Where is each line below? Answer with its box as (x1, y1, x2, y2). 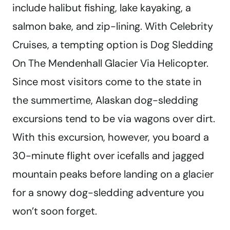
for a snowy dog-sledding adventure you (12, 186, 204, 200)
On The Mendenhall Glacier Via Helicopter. (12, 56, 208, 70)
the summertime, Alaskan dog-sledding (12, 93, 198, 107)
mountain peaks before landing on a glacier (12, 167, 214, 181)
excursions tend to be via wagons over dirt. (12, 112, 215, 126)
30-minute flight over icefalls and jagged (12, 149, 204, 163)
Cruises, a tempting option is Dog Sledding (12, 38, 213, 52)
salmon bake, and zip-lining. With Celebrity (12, 20, 213, 33)
